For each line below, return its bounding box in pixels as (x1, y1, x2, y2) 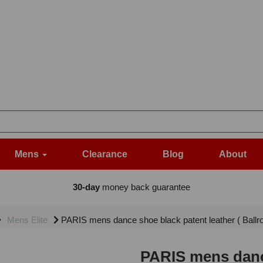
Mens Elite (7, 215, 48, 225)
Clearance (82, 149, 127, 160)
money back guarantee (99, 182, 190, 193)
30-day (72, 182, 100, 193)
